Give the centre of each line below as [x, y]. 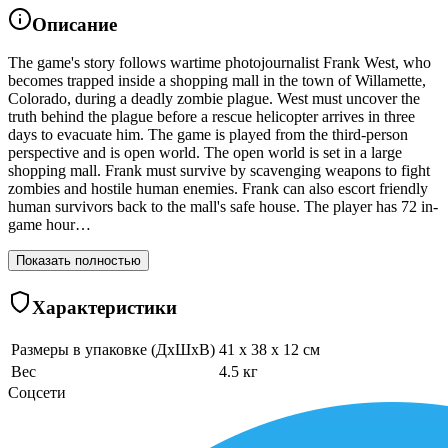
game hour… [49, 225]
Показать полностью [78, 261]
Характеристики [104, 308]
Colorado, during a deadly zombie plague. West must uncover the [214, 99]
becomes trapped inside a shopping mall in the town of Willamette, [217, 81]
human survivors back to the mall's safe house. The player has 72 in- [223, 207]
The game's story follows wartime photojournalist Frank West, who [219, 63]
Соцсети [37, 392]
